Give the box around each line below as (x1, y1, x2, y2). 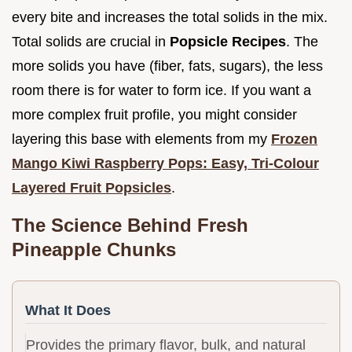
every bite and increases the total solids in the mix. (12, 9, 328, 26)
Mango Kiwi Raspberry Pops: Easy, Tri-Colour (12, 156, 319, 172)
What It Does (25, 302, 111, 319)
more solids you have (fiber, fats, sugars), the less (12, 58, 323, 75)
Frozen (271, 131, 317, 148)
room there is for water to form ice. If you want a (12, 82, 311, 99)
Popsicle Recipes (170, 34, 286, 50)
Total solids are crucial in (12, 34, 170, 50)
